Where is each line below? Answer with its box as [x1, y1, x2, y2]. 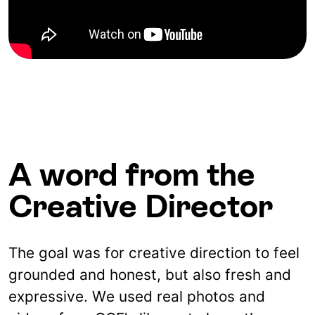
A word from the [8, 157, 255, 193]
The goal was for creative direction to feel [8, 244, 300, 262]
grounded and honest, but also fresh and [8, 266, 291, 284]
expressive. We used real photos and [8, 288, 265, 306]
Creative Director [8, 188, 273, 225]
